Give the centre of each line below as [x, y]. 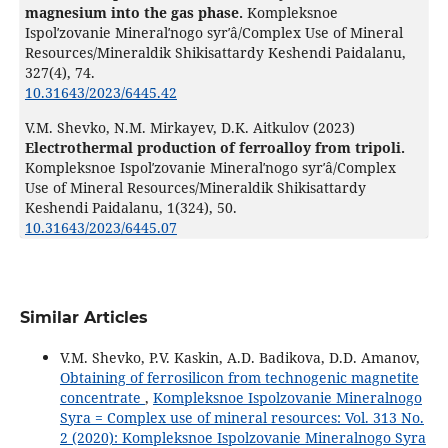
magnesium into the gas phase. [135, 12]
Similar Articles [83, 317]
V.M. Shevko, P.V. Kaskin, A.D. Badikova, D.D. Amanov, [239, 357]
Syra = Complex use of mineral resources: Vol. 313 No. [241, 417]
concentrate [102, 397]
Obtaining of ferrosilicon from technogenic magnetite [239, 377]
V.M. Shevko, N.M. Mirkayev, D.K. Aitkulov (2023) [189, 127]
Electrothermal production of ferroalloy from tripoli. [214, 147]
